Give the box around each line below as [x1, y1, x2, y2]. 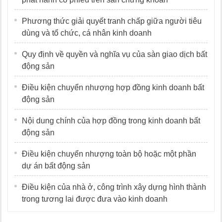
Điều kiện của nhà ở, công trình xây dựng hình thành [22, 183, 206, 192]
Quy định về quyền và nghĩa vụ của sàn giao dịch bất [22, 50, 207, 59]
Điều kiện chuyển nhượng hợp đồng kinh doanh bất [22, 83, 204, 92]
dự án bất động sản [22, 162, 90, 170]
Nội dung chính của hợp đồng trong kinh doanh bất [22, 116, 200, 125]
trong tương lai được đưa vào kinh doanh [22, 195, 167, 204]
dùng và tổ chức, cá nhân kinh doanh [22, 29, 152, 38]
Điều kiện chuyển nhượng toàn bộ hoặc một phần [22, 150, 196, 159]
